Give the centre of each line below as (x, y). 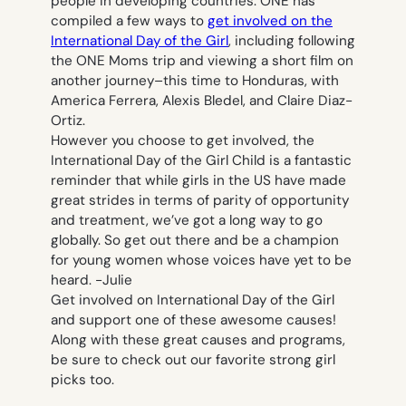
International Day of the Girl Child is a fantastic (201, 160)
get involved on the (270, 20)
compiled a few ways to (129, 20)
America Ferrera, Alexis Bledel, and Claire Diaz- (202, 100)
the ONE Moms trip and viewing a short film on (202, 60)
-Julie (114, 280)
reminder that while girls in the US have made (198, 180)
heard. (73, 280)
